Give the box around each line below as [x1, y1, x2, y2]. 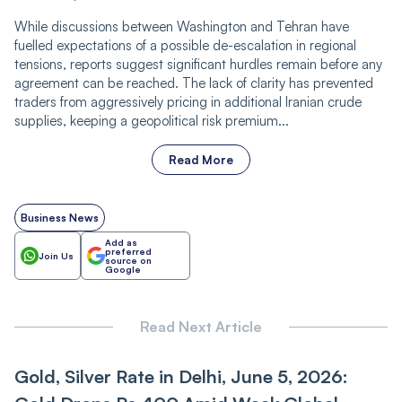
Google [105, 264, 141, 275]
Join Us [39, 250, 74, 262]
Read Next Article [140, 318, 262, 336]
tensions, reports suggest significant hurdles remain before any [14, 56, 382, 74]
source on [105, 255, 152, 267]
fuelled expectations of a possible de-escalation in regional [14, 37, 356, 55]
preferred [105, 246, 152, 258]
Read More [169, 153, 233, 168]
